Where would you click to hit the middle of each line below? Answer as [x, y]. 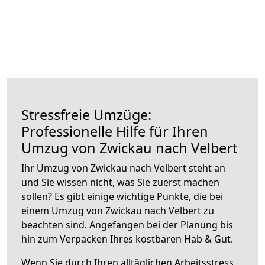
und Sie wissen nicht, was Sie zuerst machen [120, 182]
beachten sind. [55, 224]
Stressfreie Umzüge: [86, 114]
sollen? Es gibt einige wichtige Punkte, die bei [122, 196]
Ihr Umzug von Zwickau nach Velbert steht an [123, 168]
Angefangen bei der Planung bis [161, 224]
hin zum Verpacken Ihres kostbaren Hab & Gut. [127, 239]
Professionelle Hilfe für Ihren [115, 131]
